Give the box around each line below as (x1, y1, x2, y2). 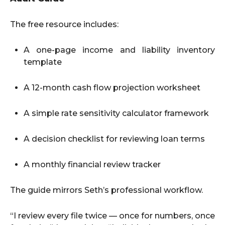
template (24, 57, 62, 67)
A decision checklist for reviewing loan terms (24, 134, 205, 144)
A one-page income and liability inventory (24, 45, 215, 55)
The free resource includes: (10, 20, 119, 29)
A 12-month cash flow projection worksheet (24, 83, 200, 92)
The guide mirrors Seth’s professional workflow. (10, 185, 203, 195)
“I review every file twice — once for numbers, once (10, 211, 215, 220)
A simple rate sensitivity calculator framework (24, 108, 209, 118)
